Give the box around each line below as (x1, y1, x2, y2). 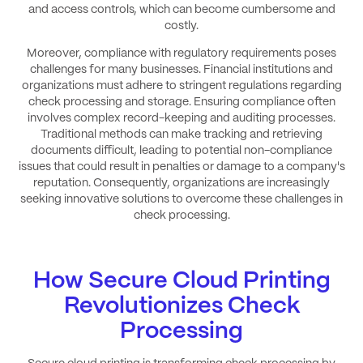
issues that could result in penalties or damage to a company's (18, 160, 345, 173)
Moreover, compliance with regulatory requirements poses (27, 47, 336, 59)
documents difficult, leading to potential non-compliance (31, 144, 332, 156)
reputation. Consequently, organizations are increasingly (33, 177, 330, 189)
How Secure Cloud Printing (32, 269, 331, 293)
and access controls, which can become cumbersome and (28, 3, 335, 15)
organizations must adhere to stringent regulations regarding (21, 79, 342, 92)
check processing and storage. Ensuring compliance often (28, 96, 335, 108)
